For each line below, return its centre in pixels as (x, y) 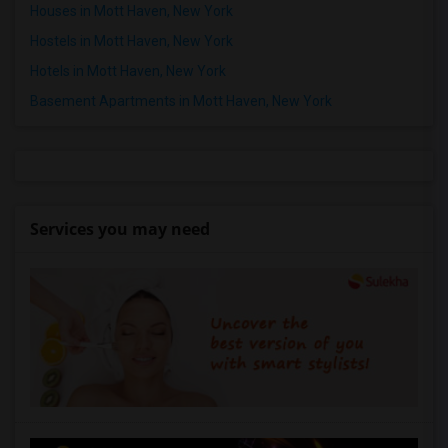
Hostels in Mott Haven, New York (131, 41)
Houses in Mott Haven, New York (131, 11)
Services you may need (120, 229)
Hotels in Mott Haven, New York (128, 71)
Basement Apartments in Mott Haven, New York (181, 101)
